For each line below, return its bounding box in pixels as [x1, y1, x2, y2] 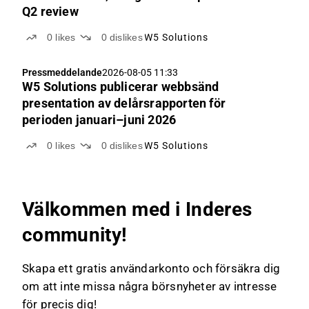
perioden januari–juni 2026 [22, 112, 177, 127]
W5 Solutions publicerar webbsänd [22, 79, 219, 94]
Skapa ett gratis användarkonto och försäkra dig [22, 261, 281, 275]
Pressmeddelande [22, 67, 102, 78]
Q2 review [22, 4, 79, 19]
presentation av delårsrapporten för [22, 96, 226, 110]
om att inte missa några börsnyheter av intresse [22, 279, 277, 293]
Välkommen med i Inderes [22, 198, 252, 221]
